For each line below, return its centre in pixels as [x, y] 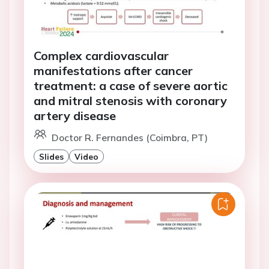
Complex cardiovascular [101, 56]
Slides [51, 157]
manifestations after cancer [113, 71]
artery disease [75, 116]
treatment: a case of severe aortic [131, 86]
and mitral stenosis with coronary [130, 101]
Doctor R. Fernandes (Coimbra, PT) [130, 138]
